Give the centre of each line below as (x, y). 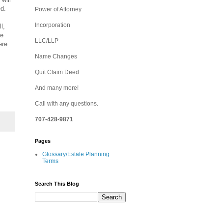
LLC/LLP (47, 41)
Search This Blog (57, 184)
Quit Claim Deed (57, 72)
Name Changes (56, 56)
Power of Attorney (58, 9)
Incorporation (53, 25)
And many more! (57, 88)
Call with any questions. (67, 104)
